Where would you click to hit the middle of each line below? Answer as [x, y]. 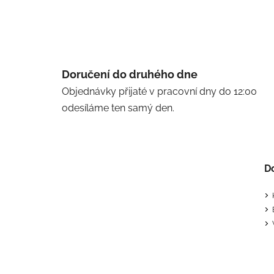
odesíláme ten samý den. [118, 108]
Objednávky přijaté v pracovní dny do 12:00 [159, 92]
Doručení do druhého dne [129, 75]
